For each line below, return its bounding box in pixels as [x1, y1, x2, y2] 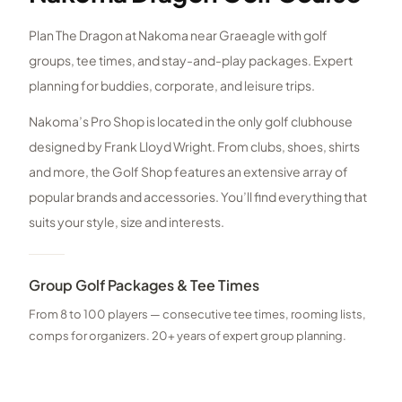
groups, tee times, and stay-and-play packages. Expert [29, 51, 353, 68]
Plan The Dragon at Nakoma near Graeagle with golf [29, 26, 328, 43]
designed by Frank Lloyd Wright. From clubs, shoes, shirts [29, 137, 360, 154]
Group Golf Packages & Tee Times [29, 275, 259, 294]
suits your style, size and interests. [29, 213, 224, 230]
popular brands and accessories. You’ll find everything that [29, 188, 367, 205]
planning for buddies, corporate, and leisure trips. [29, 76, 315, 93]
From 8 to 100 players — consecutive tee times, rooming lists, [29, 306, 366, 321]
